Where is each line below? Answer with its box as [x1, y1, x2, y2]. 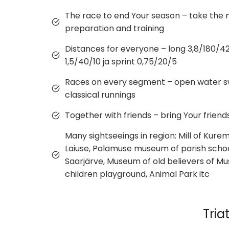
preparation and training [65, 22, 164, 34]
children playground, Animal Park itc [65, 168, 210, 180]
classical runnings [65, 89, 135, 101]
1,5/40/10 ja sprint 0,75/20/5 [65, 56, 177, 67]
